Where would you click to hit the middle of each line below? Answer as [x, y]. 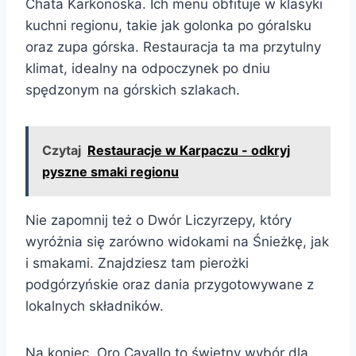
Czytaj [62, 150]
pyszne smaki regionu [110, 171]
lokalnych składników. [95, 306]
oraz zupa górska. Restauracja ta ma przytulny [173, 46]
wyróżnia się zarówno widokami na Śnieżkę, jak [177, 241]
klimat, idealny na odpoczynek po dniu [148, 68]
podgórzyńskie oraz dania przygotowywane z [170, 284]
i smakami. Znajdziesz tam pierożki [137, 263]
